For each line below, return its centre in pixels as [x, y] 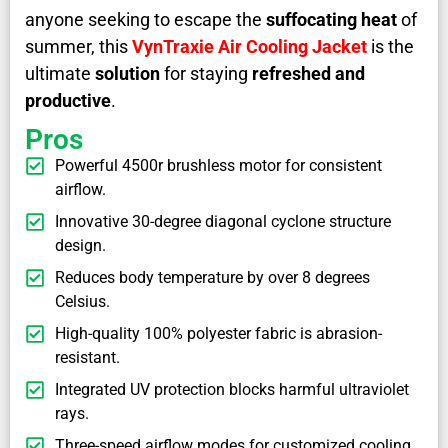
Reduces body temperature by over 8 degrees [212, 278]
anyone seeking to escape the [145, 20]
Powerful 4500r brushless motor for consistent [218, 166]
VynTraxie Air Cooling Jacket [249, 47]
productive [68, 101]
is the [390, 47]
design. [80, 246]
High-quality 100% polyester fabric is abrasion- [218, 334]
